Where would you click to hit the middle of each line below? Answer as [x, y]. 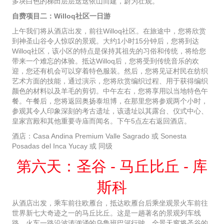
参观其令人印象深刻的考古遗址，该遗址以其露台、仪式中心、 [110, 111]
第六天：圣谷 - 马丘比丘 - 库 [112, 166]
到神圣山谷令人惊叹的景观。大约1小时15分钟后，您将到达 [105, 41]
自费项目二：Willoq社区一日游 [61, 16]
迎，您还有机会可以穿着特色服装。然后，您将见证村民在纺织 [110, 71]
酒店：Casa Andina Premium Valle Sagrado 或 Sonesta [99, 136]
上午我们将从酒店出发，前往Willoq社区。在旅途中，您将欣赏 [109, 31]
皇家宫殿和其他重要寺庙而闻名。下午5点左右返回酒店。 [101, 121]
